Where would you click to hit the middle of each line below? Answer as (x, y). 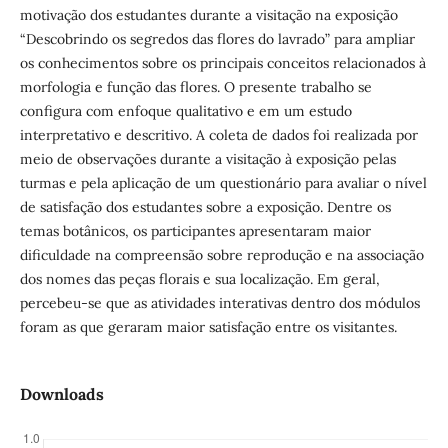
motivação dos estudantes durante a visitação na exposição (208, 14)
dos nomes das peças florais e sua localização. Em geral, (199, 278)
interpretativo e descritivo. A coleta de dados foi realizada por (218, 134)
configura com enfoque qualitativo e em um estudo (185, 110)
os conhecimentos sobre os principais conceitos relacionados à (222, 62)
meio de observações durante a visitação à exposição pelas (207, 158)
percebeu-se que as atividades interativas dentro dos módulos (219, 302)
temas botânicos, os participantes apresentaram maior (195, 230)
